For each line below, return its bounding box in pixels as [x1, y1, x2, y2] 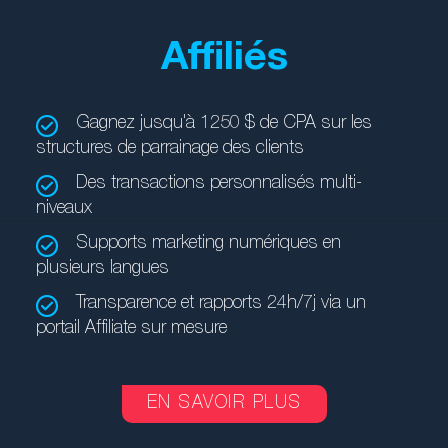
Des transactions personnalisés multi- [75, 175, 362, 193]
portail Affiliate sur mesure [35, 320, 227, 338]
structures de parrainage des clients [35, 140, 304, 158]
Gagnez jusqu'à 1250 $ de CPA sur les [75, 115, 372, 133]
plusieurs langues [35, 260, 169, 278]
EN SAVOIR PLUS [146, 395, 302, 413]
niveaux [35, 200, 92, 218]
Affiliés [160, 40, 288, 80]
